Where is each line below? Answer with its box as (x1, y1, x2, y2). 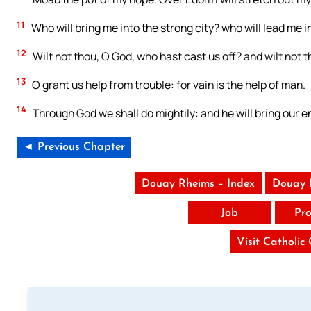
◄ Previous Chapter (23, 141, 125, 153)
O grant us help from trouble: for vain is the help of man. (30, 76, 305, 92)
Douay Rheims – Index (141, 178, 255, 190)
